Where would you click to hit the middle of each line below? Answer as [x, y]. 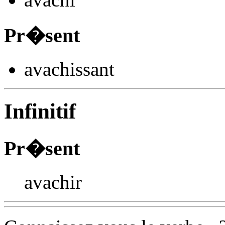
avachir [53, 182]
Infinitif [40, 111]
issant [92, 69]
